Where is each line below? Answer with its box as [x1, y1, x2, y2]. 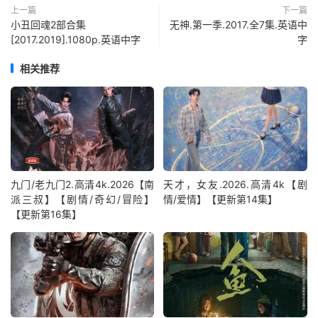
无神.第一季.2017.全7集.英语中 [170, 18, 307, 31]
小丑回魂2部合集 [11, 18, 86, 31]
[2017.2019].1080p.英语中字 [11, 33, 141, 45]
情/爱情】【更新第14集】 [163, 193, 278, 206]
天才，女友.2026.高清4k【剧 [163, 178, 307, 191]
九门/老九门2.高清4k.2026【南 [11, 178, 155, 191]
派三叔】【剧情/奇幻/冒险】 [11, 193, 155, 206]
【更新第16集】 [11, 208, 82, 221]
